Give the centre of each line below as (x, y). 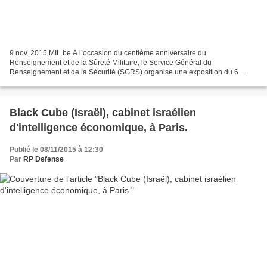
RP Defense (44, 159)
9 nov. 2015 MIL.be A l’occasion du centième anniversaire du (108, 53)
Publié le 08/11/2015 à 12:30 (56, 150)
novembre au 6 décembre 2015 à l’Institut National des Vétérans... (116, 82)
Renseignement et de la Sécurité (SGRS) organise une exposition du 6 (124, 72)
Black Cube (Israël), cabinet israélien (103, 113)
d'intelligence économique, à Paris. (99, 128)
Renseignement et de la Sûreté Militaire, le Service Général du (111, 63)
